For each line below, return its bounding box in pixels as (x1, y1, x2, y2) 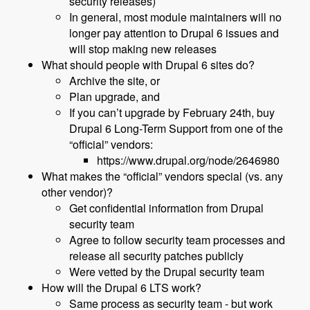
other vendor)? (42, 184, 113, 201)
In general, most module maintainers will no (69, 9, 282, 26)
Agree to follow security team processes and (69, 232, 285, 248)
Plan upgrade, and (69, 89, 160, 105)
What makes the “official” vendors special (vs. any (42, 168, 283, 185)
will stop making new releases (69, 41, 217, 57)
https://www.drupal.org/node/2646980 (97, 152, 280, 169)
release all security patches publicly (69, 248, 244, 264)
